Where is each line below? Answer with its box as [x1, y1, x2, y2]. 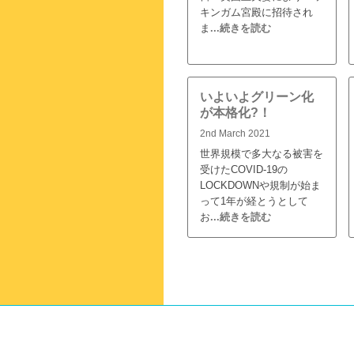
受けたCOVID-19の [200, 163, 288, 175]
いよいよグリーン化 [200, 89, 314, 104]
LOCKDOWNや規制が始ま [200, 179, 321, 191]
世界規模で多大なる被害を [200, 147, 323, 160]
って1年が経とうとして [200, 194, 308, 207]
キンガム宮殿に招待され [200, 6, 313, 18]
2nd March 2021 [200, 127, 270, 139]
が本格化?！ [200, 105, 271, 119]
